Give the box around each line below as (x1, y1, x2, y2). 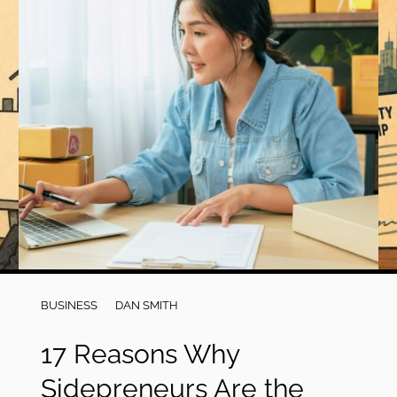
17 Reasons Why (40, 339, 239, 370)
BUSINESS (40, 299, 97, 312)
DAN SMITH (114, 299, 178, 312)
